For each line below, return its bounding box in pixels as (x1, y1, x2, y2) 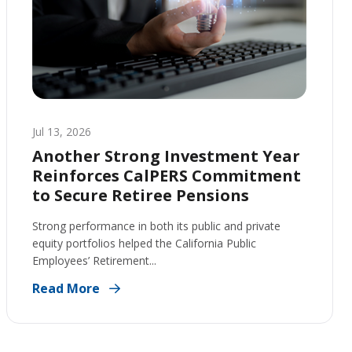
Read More (32, 280, 103, 297)
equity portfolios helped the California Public (32, 236, 256, 251)
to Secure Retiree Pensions (32, 185, 249, 206)
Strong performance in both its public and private (32, 218, 280, 233)
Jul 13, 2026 (32, 124, 91, 139)
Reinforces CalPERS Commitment (32, 165, 301, 186)
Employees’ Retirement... (32, 253, 156, 268)
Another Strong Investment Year (32, 145, 300, 167)
